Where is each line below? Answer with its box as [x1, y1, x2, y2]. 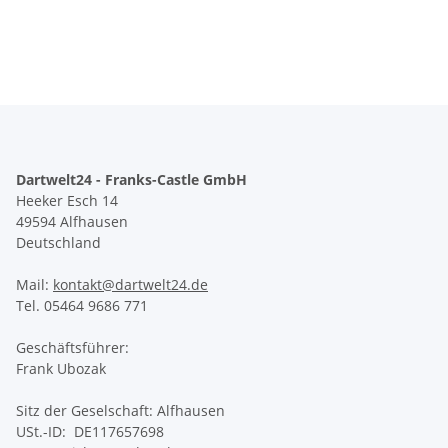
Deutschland [16, 232, 101, 252]
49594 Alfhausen [16, 211, 128, 231]
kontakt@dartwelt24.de [53, 274, 208, 294]
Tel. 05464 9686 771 [16, 295, 148, 315]
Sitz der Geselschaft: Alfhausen [16, 400, 225, 420]
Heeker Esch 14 [16, 190, 118, 210]
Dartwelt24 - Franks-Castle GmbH [16, 169, 251, 189]
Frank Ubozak [16, 358, 106, 378]
